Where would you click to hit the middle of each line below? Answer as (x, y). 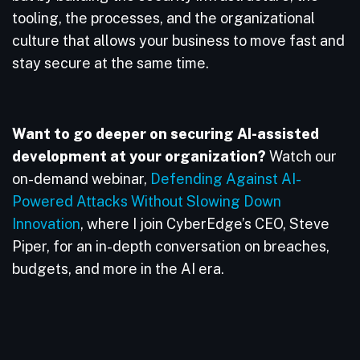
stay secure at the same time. (112, 63)
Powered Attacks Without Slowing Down (147, 201)
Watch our (301, 156)
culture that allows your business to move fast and (178, 41)
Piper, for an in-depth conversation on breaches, (171, 246)
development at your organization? (139, 156)
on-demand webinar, (81, 179)
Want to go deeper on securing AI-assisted (166, 134)
